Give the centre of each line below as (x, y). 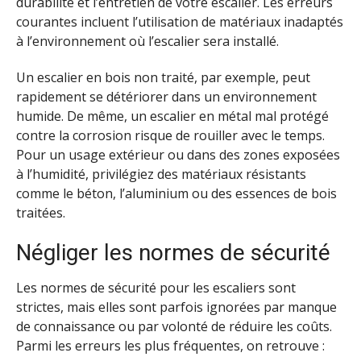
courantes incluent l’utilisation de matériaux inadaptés (180, 22)
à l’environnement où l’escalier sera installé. (147, 41)
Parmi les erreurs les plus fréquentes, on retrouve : (170, 345)
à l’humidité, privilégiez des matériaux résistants (161, 174)
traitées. (41, 212)
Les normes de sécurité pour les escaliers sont (156, 287)
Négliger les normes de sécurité (173, 252)
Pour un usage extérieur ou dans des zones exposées (178, 154)
